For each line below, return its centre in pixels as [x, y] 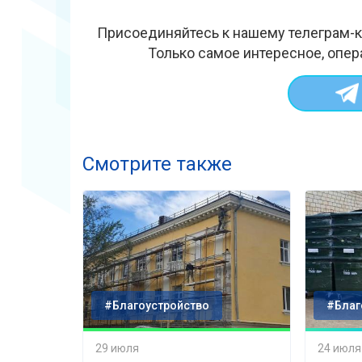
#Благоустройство [157, 306]
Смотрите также [157, 164]
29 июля [117, 348]
